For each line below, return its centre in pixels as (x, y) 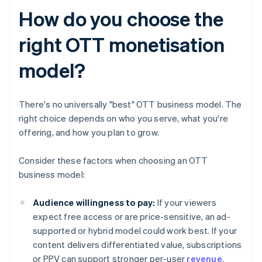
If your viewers (186, 203)
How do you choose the (121, 19)
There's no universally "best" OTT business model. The (130, 104)
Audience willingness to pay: (94, 203)
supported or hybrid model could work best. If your (135, 231)
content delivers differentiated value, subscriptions (137, 245)
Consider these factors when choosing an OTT (113, 161)
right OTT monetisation (122, 44)
